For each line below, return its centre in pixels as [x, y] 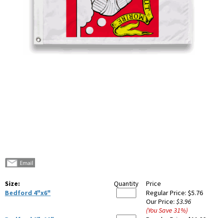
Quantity [126, 184]
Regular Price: [167, 193]
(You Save [160, 210]
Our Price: [161, 202]
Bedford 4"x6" [28, 193]
